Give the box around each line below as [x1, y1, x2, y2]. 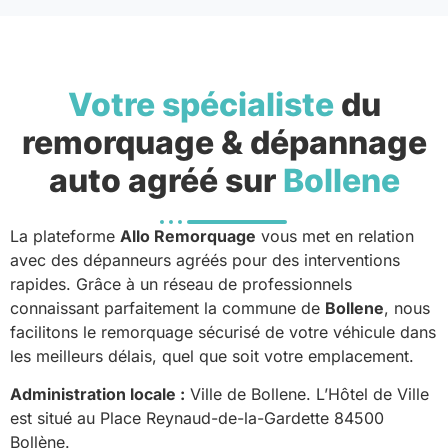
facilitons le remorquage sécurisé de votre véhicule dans [10, 321, 436, 342]
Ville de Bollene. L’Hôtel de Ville [185, 383, 429, 404]
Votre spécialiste [67, 84, 334, 124]
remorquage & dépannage [21, 122, 427, 162]
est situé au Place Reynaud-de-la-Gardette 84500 [10, 407, 384, 428]
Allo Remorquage [120, 225, 256, 246]
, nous [384, 297, 430, 318]
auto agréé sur [48, 160, 283, 200]
